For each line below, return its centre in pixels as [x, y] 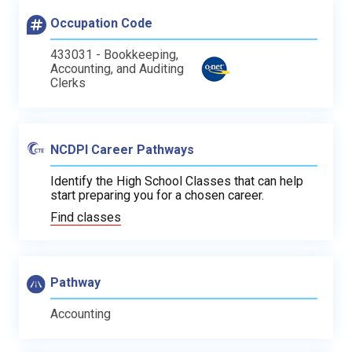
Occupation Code [101, 23]
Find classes [86, 217]
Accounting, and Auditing [117, 68]
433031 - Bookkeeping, [114, 54]
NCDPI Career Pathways [122, 149]
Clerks [68, 82]
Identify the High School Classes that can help [177, 181]
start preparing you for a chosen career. [157, 195]
